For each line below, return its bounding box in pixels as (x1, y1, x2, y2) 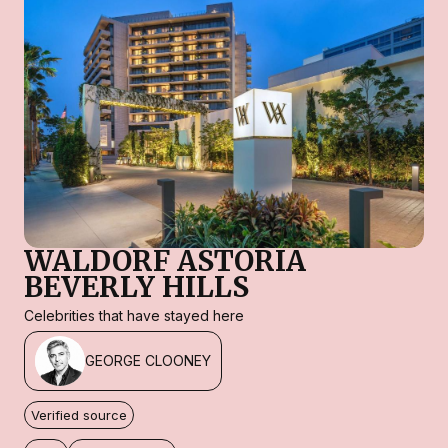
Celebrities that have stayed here (24, 306, 244, 324)
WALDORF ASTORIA (24, 242, 306, 279)
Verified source (31, 406, 127, 423)
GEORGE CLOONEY (85, 352, 211, 370)
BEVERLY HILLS (24, 268, 249, 305)
